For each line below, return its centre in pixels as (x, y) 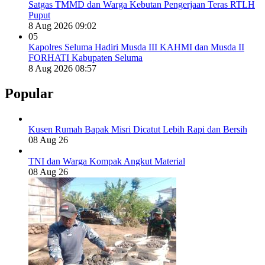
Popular (29, 94)
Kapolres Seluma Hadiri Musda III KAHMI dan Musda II (136, 47)
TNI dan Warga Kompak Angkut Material (107, 161)
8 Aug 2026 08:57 (62, 69)
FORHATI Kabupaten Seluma (85, 58)
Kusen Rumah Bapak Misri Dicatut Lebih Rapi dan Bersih (138, 130)
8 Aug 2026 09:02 (62, 26)
